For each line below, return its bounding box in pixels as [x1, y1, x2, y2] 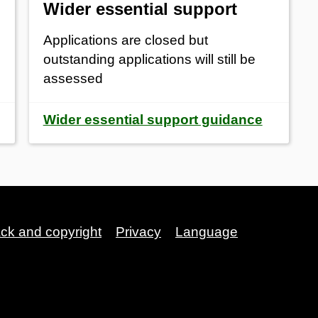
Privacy [116, 224, 161, 239]
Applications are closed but [43, 32, 208, 48]
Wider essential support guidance [43, 111, 263, 127]
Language [175, 224, 238, 239]
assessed [43, 70, 103, 86]
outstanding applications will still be [43, 51, 256, 67]
